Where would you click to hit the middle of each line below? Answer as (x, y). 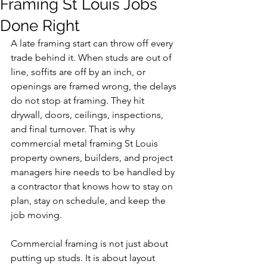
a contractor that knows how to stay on (93, 186)
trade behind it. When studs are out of (92, 58)
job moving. (36, 215)
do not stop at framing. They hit (79, 100)
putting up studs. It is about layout (84, 258)
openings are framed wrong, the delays (95, 86)
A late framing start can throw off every (93, 43)
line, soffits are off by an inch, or (79, 72)
